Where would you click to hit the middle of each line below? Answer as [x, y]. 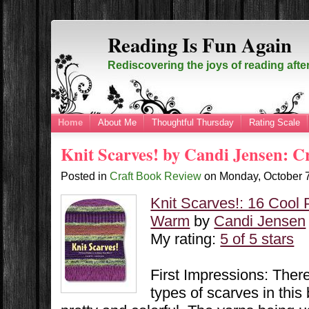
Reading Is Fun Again [200, 44]
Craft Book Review [156, 176]
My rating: [186, 239]
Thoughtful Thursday [193, 122]
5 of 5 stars [257, 239]
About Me [117, 122]
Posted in [86, 176]
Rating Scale [275, 122]
